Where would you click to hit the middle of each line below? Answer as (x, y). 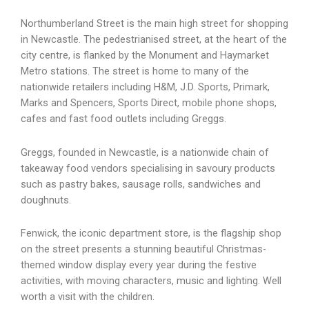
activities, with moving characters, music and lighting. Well (151, 281)
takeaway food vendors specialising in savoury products (148, 168)
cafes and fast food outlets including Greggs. (123, 119)
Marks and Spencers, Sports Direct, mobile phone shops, (149, 103)
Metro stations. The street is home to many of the (135, 71)
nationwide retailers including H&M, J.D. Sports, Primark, (145, 87)
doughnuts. (46, 200)
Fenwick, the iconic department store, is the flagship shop (151, 233)
